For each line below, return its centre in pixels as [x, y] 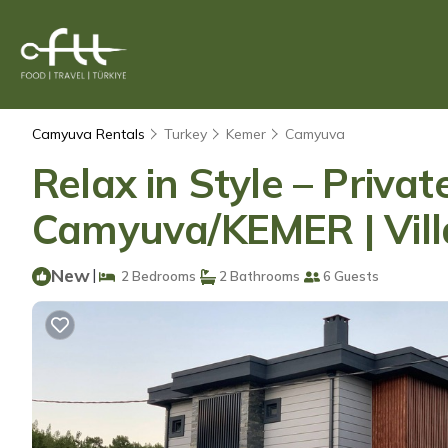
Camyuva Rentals [90, 134]
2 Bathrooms [258, 276]
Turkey [185, 134]
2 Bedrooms [155, 276]
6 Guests [349, 276]
